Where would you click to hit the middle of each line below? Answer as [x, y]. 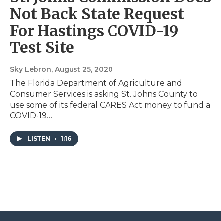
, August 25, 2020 [82, 69]
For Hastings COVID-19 [94, 31]
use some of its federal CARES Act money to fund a [110, 105]
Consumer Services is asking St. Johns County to [104, 94]
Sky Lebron [31, 69]
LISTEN [39, 139]
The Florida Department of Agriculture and [96, 83]
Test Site [42, 48]
